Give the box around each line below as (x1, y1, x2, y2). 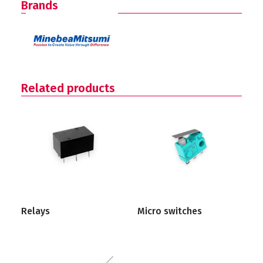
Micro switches (137, 205, 202, 217)
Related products (21, 81, 116, 96)
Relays (21, 205, 50, 217)
